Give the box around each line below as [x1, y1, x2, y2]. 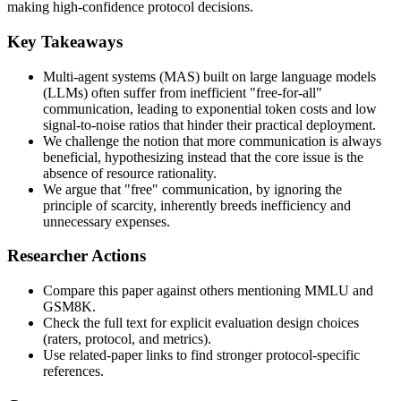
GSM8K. [43, 299, 96, 315]
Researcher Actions [7, 246, 146, 266]
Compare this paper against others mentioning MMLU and [43, 283, 373, 299]
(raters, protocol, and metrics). [43, 331, 211, 347]
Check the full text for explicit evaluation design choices [43, 315, 359, 331]
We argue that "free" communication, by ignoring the [43, 181, 342, 197]
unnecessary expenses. [43, 213, 170, 229]
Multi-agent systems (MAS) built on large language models [43, 68, 376, 84]
